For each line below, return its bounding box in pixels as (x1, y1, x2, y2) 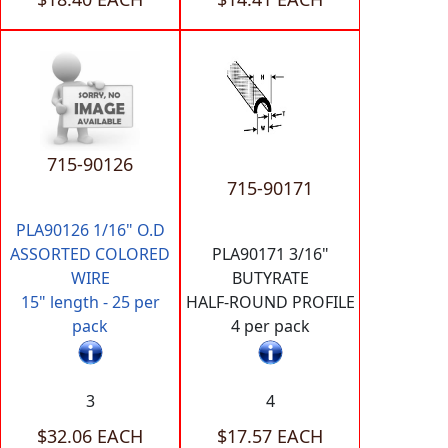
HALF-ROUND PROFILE (185, 291, 355, 314)
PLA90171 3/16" (211, 243, 329, 266)
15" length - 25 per (20, 291, 160, 314)
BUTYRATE (231, 267, 309, 290)
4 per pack (230, 315, 310, 338)
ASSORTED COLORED (10, 243, 170, 266)
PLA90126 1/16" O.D (15, 219, 165, 242)
